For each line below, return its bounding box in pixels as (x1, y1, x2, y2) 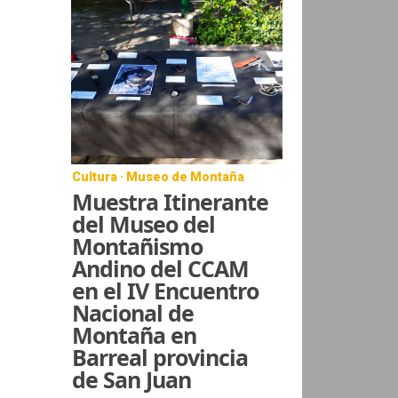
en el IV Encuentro (72, 275, 259, 306)
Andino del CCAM (72, 252, 250, 283)
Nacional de (72, 297, 195, 328)
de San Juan (72, 363, 192, 394)
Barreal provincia (72, 341, 249, 372)
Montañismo (72, 230, 203, 261)
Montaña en (72, 319, 197, 350)
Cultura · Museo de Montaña (72, 169, 245, 184)
